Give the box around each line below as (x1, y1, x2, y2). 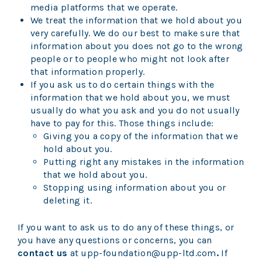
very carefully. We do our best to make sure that (30, 27, 240, 39)
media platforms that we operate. (30, 1, 180, 13)
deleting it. (43, 194, 92, 206)
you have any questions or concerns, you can (18, 234, 212, 246)
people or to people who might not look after (30, 53, 230, 64)
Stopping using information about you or (43, 181, 226, 193)
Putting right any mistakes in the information (43, 156, 244, 167)
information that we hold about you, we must (30, 91, 230, 103)
